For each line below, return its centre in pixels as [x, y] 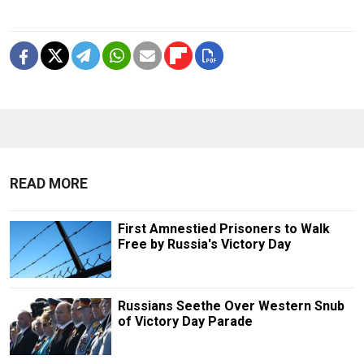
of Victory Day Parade [185, 321]
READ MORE [49, 183]
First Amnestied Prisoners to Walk [223, 228]
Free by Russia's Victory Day [204, 244]
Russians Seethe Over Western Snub [231, 305]
